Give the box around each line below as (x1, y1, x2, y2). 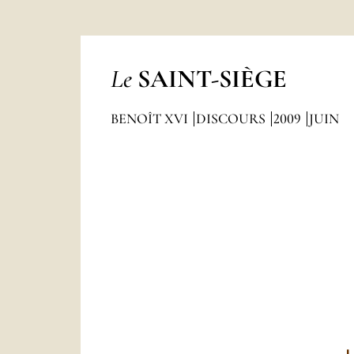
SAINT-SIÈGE (137, 63, 287, 94)
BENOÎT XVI (110, 110, 191, 127)
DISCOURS (195, 110, 269, 127)
